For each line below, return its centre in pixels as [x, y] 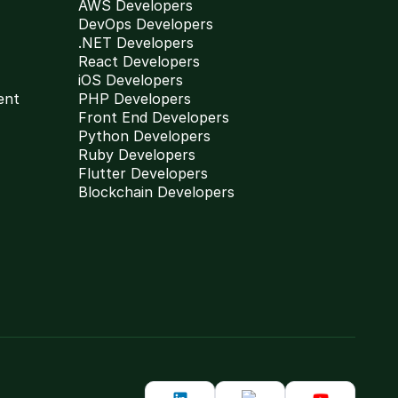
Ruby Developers [137, 155]
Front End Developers [154, 117]
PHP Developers [135, 99]
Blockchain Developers [156, 192]
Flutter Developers [143, 173]
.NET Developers [136, 43]
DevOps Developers [146, 24]
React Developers [139, 61]
